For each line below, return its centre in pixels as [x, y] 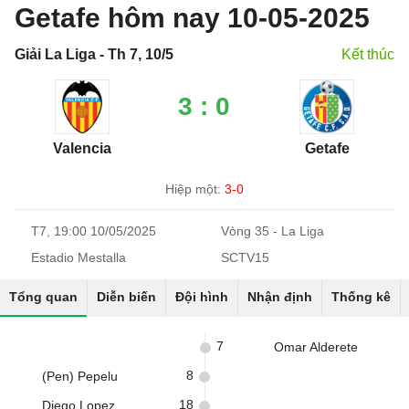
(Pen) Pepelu [80, 376]
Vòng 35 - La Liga [273, 231]
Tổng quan [43, 297]
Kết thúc [368, 54]
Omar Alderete [316, 347]
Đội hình [202, 297]
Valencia [82, 148]
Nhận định [280, 297]
